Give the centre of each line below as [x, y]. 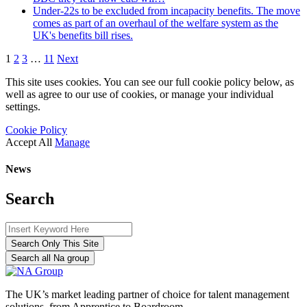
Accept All [29, 142]
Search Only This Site [55, 243]
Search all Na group [50, 258]
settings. [23, 106]
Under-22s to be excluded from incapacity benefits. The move [167, 10]
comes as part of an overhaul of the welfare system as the [156, 23]
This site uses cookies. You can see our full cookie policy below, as [150, 82]
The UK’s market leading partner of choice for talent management [147, 294]
